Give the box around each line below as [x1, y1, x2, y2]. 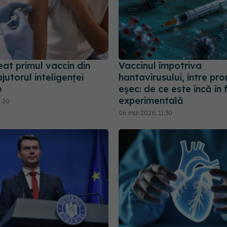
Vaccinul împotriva [119, 60, 202, 72]
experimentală [119, 95, 183, 107]
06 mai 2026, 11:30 [119, 109, 172, 117]
